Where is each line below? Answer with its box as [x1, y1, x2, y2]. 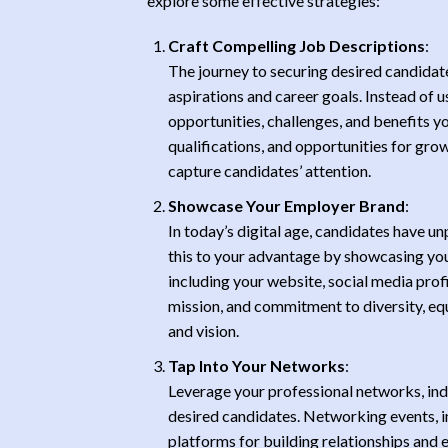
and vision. [167, 320, 239, 340]
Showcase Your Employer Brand [167, 195, 405, 215]
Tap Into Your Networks [167, 355, 345, 375]
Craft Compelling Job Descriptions [167, 36, 425, 56]
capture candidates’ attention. [167, 161, 371, 181]
